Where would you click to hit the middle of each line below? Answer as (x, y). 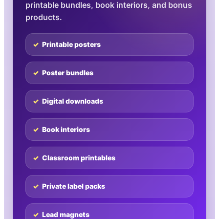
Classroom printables (79, 158)
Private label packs (74, 186)
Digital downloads (73, 101)
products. (44, 17)
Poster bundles (68, 73)
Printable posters (71, 44)
